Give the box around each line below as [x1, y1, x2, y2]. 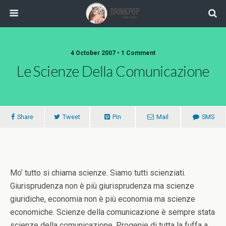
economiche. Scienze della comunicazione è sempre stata [10, 207, 215, 217]
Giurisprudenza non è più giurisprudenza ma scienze [10, 181, 194, 191]
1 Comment [121, 49, 155, 56]
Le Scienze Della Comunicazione [17, 63, 209, 80]
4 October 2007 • [71, 49, 121, 56]
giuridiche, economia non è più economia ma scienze [10, 194, 195, 204]
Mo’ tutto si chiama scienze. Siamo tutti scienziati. [10, 168, 186, 178]
